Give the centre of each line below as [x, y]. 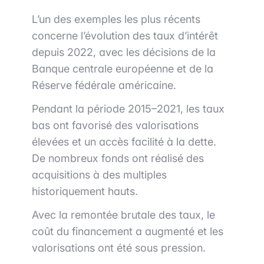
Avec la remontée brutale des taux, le [123, 215]
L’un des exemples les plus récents [116, 19]
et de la [194, 69]
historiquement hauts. [85, 192]
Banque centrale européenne [103, 69]
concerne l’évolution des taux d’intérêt [125, 36]
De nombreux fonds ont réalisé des [118, 159]
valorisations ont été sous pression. [119, 248]
